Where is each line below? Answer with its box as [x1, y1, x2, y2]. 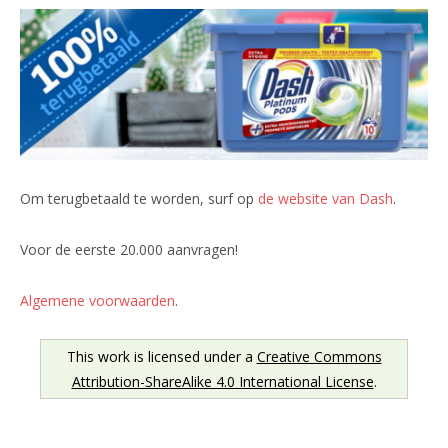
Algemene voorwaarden [20, 290, 175, 310]
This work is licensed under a [66, 346, 257, 366]
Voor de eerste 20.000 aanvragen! [20, 239, 238, 259]
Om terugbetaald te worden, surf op [20, 188, 258, 208]
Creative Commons [256, 346, 382, 366]
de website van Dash [258, 188, 393, 208]
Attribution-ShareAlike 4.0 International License [71, 371, 374, 391]
